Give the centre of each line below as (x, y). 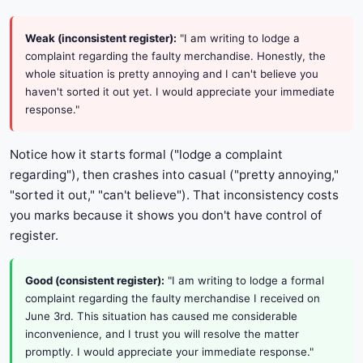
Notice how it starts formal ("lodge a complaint (146, 155)
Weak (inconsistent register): (101, 38)
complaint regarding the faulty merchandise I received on (173, 299)
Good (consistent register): (95, 281)
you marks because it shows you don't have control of (166, 216)
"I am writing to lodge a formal (244, 281)
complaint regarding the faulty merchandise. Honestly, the (175, 56)
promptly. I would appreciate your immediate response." (169, 352)
